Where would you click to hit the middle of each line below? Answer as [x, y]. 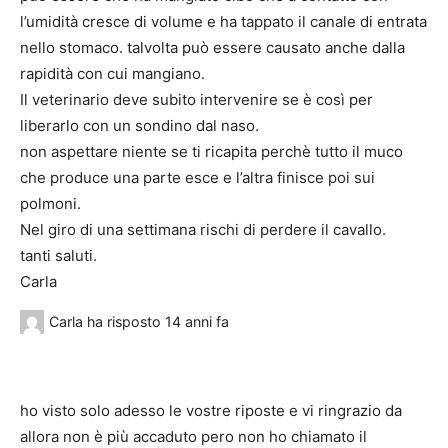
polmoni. [50, 203]
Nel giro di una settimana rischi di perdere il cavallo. [203, 229]
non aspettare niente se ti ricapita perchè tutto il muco [211, 151]
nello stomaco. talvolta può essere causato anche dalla [212, 47]
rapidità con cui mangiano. [112, 73]
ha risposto [124, 321]
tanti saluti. [58, 255]
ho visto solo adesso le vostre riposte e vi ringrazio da [211, 411]
